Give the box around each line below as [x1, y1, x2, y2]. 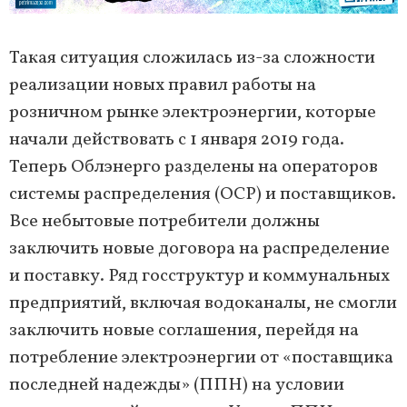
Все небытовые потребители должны [9, 209, 320, 235]
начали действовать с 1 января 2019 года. [9, 127, 344, 154]
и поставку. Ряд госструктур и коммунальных [9, 263, 390, 290]
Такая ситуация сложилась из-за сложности [9, 45, 375, 72]
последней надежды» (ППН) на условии [9, 372, 344, 399]
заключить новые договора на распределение [9, 236, 390, 263]
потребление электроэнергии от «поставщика [9, 345, 393, 372]
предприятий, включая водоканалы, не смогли [9, 291, 397, 317]
